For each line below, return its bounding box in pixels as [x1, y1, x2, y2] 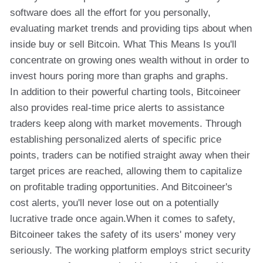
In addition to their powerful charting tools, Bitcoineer [10, 86, 241, 97]
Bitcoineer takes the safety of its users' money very [10, 229, 236, 240]
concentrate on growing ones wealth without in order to [10, 55, 249, 66]
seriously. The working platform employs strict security [10, 245, 251, 256]
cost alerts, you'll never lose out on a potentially [10, 197, 219, 208]
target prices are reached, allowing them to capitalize [10, 166, 242, 177]
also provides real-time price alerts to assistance [10, 102, 224, 113]
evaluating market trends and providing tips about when [10, 23, 252, 34]
